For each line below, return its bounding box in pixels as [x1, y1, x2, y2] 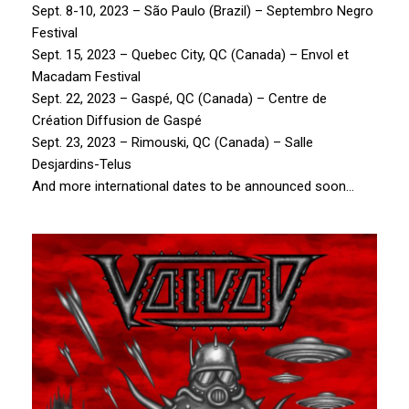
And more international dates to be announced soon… [32, 177, 354, 194]
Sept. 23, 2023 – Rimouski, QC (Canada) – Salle [32, 133, 313, 151]
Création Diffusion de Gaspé [32, 111, 202, 129]
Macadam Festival [32, 68, 141, 85]
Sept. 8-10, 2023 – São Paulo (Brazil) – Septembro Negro [32, 2, 373, 19]
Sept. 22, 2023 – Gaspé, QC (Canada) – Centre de [32, 89, 327, 107]
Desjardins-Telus [32, 155, 131, 173]
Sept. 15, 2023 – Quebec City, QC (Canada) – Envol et [32, 46, 349, 63]
